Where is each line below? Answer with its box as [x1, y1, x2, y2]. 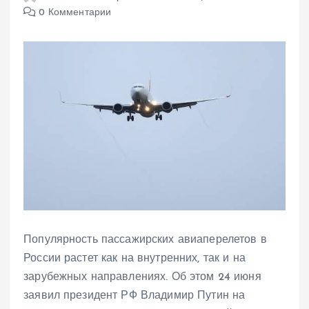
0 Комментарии [36, 8, 112, 18]
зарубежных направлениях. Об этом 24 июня [23, 272, 261, 283]
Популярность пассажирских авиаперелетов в [23, 235, 267, 246]
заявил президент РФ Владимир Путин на [23, 290, 246, 302]
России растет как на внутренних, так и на [23, 253, 246, 265]
